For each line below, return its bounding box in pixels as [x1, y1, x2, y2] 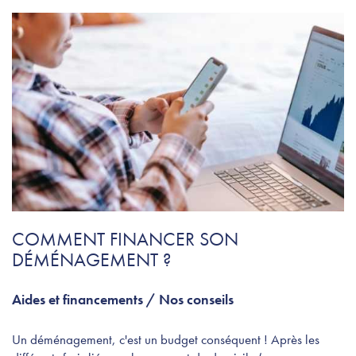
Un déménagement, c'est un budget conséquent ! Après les [12, 330, 319, 348]
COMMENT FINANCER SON [12, 226, 238, 251]
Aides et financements [12, 289, 143, 308]
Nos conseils [159, 289, 234, 308]
